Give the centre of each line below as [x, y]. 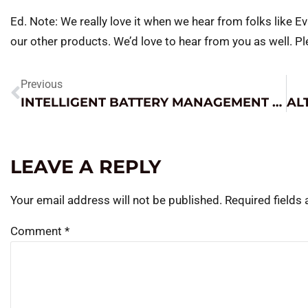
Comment [37, 231]
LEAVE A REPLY [86, 167]
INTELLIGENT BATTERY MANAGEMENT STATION [277, 103]
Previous [42, 85]
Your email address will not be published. [116, 200]
